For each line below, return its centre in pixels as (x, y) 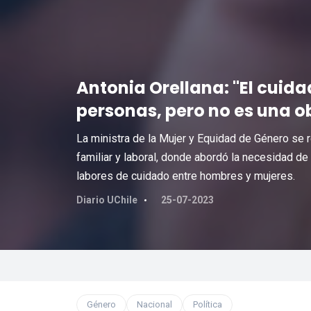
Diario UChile (107, 200)
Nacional (154, 304)
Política (207, 304)
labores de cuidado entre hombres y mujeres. (185, 176)
